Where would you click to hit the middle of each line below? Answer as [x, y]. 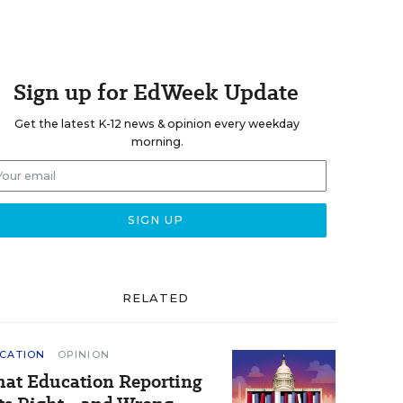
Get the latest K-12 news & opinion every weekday [157, 124]
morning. [157, 142]
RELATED [156, 298]
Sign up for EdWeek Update [156, 92]
